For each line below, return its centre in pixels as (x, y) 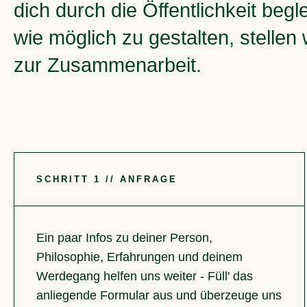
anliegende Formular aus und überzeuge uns (159, 296)
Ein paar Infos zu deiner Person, (124, 238)
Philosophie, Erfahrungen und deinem (139, 257)
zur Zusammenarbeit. (108, 65)
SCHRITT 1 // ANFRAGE (107, 180)
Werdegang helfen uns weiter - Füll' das (145, 277)
